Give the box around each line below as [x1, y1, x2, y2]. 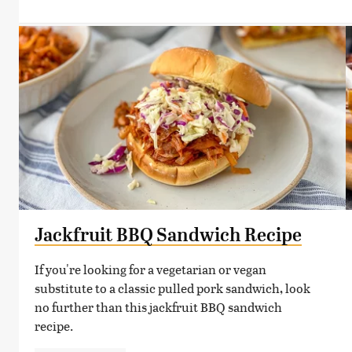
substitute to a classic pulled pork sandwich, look [35, 278, 310, 297]
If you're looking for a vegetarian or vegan [35, 259, 266, 278]
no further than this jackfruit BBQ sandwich [35, 297, 282, 316]
